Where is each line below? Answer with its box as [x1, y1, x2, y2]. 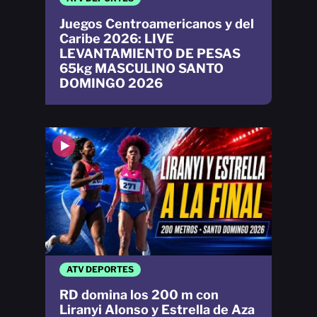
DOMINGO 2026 [59, 76, 163, 91]
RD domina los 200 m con [59, 287, 219, 302]
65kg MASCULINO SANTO [59, 61, 224, 76]
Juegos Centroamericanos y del [59, 16, 254, 32]
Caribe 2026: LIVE [59, 31, 174, 47]
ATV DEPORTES [67, 263, 134, 275]
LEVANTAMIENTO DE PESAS [59, 46, 241, 62]
